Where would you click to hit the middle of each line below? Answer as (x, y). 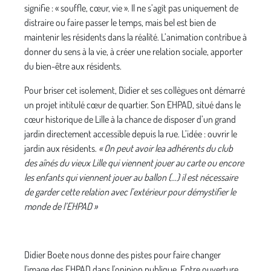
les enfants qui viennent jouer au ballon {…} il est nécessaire (131, 177)
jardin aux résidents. (61, 148)
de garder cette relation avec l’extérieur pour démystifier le (130, 191)
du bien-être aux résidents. (73, 66)
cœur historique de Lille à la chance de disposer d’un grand (130, 119)
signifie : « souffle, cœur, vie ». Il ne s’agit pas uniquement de (131, 8)
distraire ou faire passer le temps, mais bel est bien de (120, 22)
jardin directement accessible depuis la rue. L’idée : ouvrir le (131, 133)
